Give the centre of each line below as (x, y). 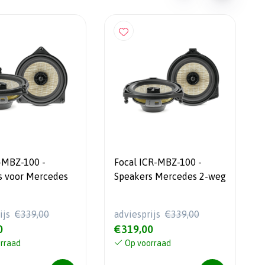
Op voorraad (148, 243)
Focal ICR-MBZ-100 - (158, 162)
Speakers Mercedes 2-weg (170, 177)
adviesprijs (138, 214)
